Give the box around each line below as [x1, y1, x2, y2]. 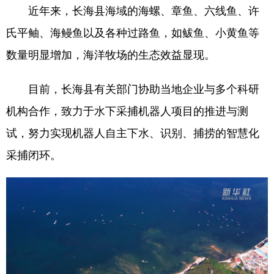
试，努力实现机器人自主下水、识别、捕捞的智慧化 [6, 124, 259, 141]
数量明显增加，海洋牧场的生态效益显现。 [6, 46, 215, 62]
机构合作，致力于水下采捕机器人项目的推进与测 [6, 102, 248, 119]
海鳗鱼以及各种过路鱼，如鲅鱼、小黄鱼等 [50, 24, 259, 40]
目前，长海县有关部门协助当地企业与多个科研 [6, 80, 259, 97]
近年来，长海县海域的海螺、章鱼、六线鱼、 [6, 2, 248, 18]
